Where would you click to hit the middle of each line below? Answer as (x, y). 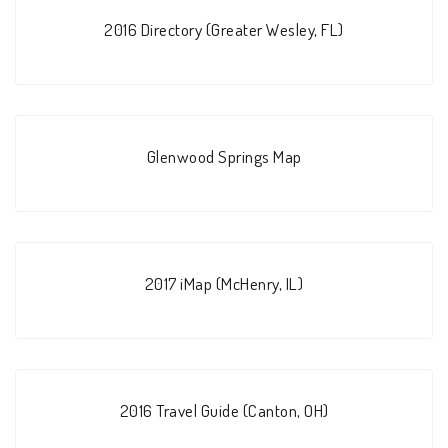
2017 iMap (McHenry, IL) (224, 283)
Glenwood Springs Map (224, 155)
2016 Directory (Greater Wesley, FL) (224, 28)
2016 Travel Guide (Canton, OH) (224, 410)
